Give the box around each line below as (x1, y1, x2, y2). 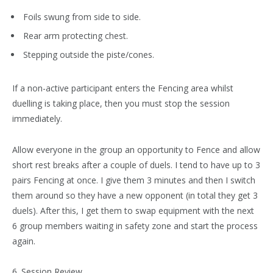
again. (12, 235, 35, 247)
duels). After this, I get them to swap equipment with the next (12, 204, 254, 216)
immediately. (12, 112, 62, 124)
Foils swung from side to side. (23, 10, 141, 23)
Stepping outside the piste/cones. (23, 48, 154, 60)
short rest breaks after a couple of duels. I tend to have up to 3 (12, 158, 260, 171)
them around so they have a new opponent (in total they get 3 (12, 189, 258, 201)
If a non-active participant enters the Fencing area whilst (12, 82, 233, 94)
